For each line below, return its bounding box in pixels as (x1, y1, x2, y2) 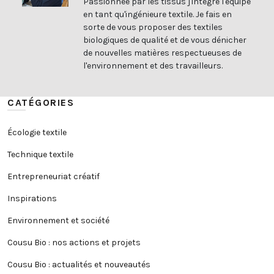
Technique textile (7, 149, 73, 160)
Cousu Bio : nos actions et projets (7, 237, 141, 248)
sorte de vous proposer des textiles (83, 21, 223, 32)
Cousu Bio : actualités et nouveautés (7, 259, 150, 270)
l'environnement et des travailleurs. (83, 60, 223, 71)
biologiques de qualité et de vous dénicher (83, 34, 246, 45)
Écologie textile (7, 127, 67, 138)
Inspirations (7, 193, 57, 204)
